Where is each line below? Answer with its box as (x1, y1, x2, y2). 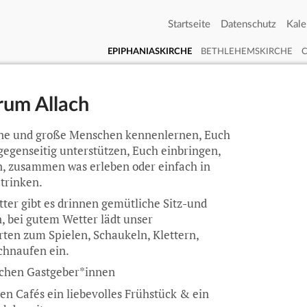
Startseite (168, 19, 210, 29)
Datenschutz (221, 19, 276, 29)
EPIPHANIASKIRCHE (108, 47, 192, 56)
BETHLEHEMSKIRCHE (201, 47, 293, 56)
